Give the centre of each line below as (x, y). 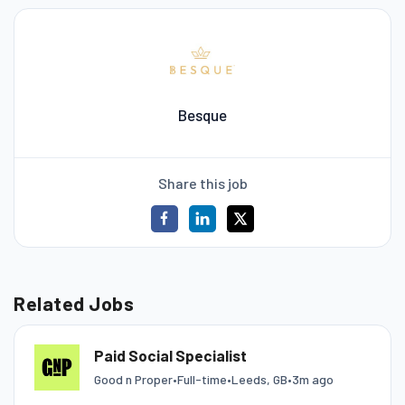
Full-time (202, 380)
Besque (202, 115)
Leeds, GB (259, 380)
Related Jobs (74, 302)
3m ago (312, 380)
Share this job (202, 183)
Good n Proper (133, 380)
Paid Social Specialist (170, 356)
